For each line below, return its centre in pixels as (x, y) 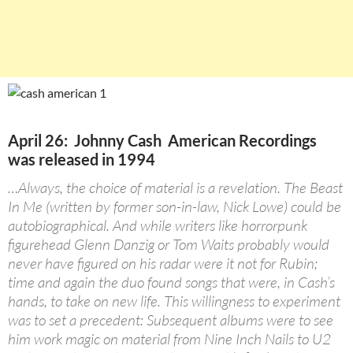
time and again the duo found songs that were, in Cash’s (171, 282)
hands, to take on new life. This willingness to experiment (174, 301)
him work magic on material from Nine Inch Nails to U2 (169, 339)
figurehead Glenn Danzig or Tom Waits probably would (169, 245)
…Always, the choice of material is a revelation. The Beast (175, 188)
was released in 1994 (82, 160)
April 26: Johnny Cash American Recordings (162, 141)
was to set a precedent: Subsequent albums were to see (171, 320)
